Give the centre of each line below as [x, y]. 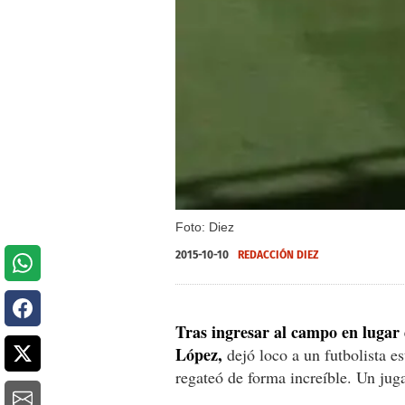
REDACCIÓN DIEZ [278, 254]
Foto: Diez [205, 226]
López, [201, 354]
